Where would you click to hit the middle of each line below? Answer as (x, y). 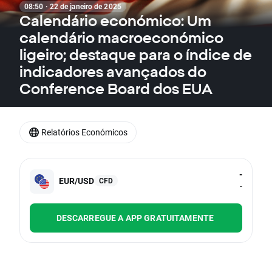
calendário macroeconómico (121, 38)
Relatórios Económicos (84, 132)
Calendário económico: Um (115, 21)
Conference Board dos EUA (116, 89)
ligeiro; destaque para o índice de (136, 55)
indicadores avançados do (113, 72)
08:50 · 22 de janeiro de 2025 (73, 6)
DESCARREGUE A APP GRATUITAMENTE (135, 218)
